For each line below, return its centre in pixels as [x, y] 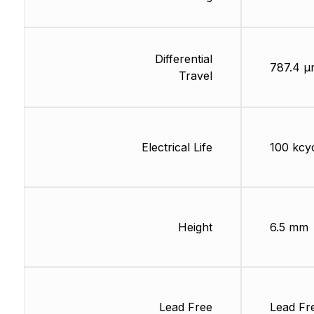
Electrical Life [177, 147]
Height [195, 227]
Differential [183, 59]
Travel [195, 75]
